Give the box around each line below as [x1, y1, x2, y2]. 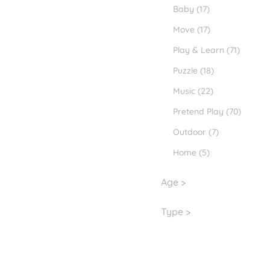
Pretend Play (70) [173, 106, 241, 117]
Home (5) [173, 147, 210, 158]
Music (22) [173, 86, 213, 96]
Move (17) [173, 24, 210, 35]
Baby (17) [173, 4, 210, 14]
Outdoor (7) [173, 127, 219, 137]
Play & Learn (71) [173, 45, 240, 55]
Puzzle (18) [173, 65, 214, 76]
